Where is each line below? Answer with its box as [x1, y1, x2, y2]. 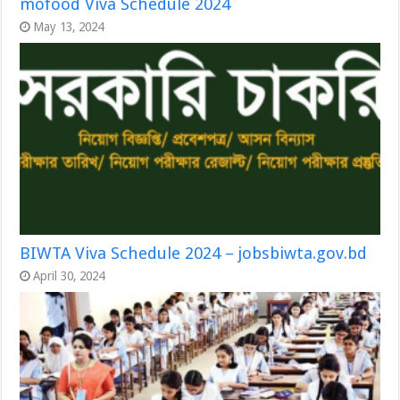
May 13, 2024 [33, 20, 104, 35]
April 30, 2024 [33, 269, 105, 284]
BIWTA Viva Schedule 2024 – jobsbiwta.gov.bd [20, 244, 368, 263]
